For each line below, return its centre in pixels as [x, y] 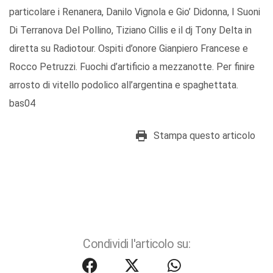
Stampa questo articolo [204, 136]
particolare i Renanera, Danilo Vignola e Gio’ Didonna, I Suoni [135, 12]
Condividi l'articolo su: [136, 244]
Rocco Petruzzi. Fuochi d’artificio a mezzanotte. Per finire [132, 67]
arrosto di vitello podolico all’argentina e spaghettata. [124, 85]
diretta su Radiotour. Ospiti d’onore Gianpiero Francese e [129, 49]
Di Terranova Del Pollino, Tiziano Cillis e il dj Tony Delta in [130, 30]
